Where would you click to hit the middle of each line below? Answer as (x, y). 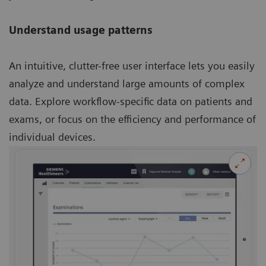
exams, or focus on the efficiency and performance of (132, 119)
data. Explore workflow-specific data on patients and (131, 102)
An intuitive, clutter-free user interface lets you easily (132, 66)
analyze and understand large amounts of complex (127, 84)
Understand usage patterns (81, 30)
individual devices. (52, 137)
